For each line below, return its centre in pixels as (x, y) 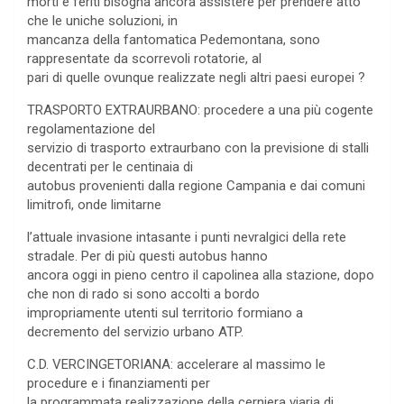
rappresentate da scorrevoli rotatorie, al (144, 59)
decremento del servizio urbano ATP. (135, 332)
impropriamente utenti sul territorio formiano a (165, 313)
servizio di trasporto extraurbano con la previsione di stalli (198, 148)
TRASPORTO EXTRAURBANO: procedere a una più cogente (200, 110)
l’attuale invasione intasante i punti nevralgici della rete (187, 238)
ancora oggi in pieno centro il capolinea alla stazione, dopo (201, 275)
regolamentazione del (91, 129)
